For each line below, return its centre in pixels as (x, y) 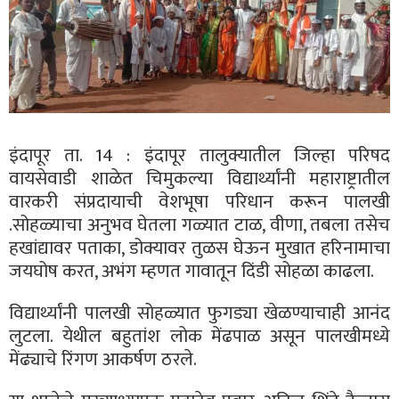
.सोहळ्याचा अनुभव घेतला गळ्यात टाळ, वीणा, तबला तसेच (199, 224)
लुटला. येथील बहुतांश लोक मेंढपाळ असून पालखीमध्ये (199, 336)
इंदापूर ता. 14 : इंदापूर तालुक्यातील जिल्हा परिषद (199, 155)
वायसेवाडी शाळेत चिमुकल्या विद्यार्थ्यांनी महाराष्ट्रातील (199, 178)
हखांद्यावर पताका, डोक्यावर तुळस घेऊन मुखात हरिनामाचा (199, 248)
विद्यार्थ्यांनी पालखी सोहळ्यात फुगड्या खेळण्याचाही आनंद (199, 313)
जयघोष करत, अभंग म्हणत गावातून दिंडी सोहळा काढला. (191, 271)
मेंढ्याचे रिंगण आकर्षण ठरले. (103, 359)
